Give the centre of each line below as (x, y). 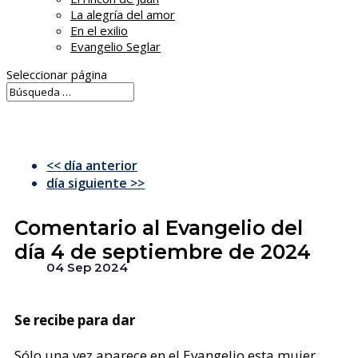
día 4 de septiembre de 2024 (163, 252)
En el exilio (99, 30)
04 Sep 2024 (88, 267)
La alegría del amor (123, 14)
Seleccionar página (57, 74)
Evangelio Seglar (115, 46)
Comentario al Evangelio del (159, 228)
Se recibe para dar (75, 320)
